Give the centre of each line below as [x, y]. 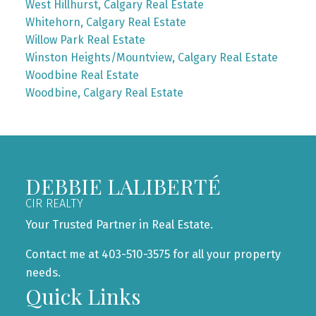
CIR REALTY [54, 203]
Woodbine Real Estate [82, 75]
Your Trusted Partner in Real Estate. [120, 224]
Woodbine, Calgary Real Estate [104, 93]
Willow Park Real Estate [85, 40]
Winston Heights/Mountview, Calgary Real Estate [151, 57]
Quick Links [83, 297]
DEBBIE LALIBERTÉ [123, 186]
